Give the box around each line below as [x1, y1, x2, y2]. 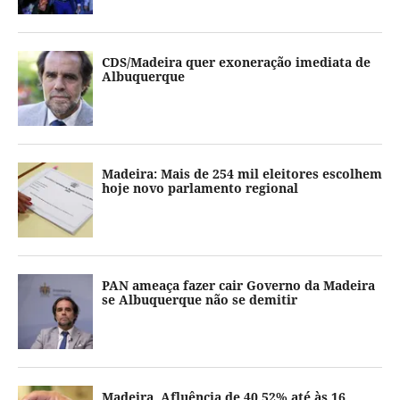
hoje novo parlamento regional [102, 179, 298, 196]
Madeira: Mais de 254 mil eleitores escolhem [102, 165, 382, 182]
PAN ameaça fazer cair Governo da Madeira [102, 277, 375, 294]
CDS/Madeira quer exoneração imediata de [102, 54, 371, 71]
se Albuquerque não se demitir [102, 291, 297, 308]
